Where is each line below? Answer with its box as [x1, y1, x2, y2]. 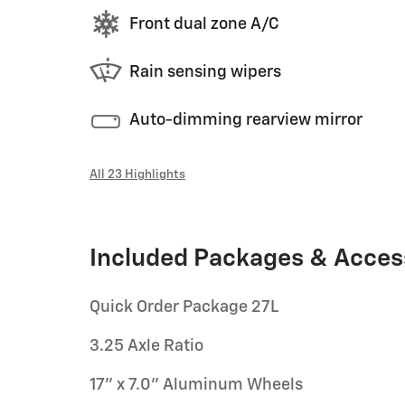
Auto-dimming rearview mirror [129, 111, 363, 128]
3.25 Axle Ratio [89, 338, 203, 354]
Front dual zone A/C [129, 15, 279, 33]
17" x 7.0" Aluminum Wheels [89, 377, 303, 393]
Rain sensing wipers [129, 63, 281, 80]
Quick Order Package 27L [89, 299, 278, 316]
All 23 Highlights [89, 168, 185, 181]
